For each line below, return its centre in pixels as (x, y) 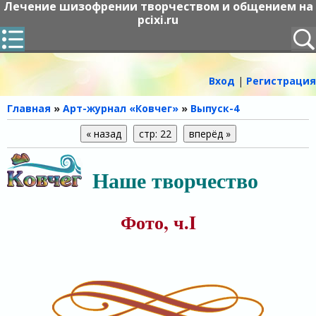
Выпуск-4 (215, 108)
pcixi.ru (158, 20)
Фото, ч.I (158, 222)
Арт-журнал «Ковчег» (121, 108)
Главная (29, 108)
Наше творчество (175, 180)
